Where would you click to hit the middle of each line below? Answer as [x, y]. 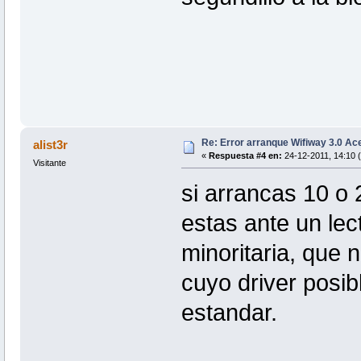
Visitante [49, 162]
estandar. [229, 312]
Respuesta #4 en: [245, 155]
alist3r [51, 144]
